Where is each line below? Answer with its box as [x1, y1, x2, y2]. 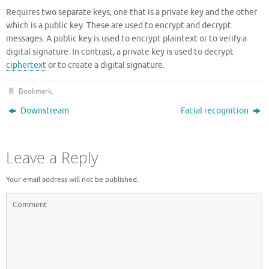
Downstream [19, 106, 70, 116]
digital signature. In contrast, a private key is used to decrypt [6, 47, 234, 58]
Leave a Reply [6, 147, 98, 168]
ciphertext [6, 60, 46, 71]
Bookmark [18, 86, 52, 97]
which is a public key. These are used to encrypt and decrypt [6, 20, 231, 31]
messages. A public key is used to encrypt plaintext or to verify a [6, 34, 247, 44]
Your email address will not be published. [6, 175, 139, 185]
